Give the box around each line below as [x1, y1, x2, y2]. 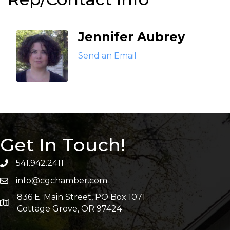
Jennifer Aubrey [78, 29, 185, 45]
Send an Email [78, 51, 137, 61]
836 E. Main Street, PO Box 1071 [17, 192, 145, 202]
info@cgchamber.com [16, 176, 107, 186]
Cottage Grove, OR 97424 [17, 204, 122, 214]
